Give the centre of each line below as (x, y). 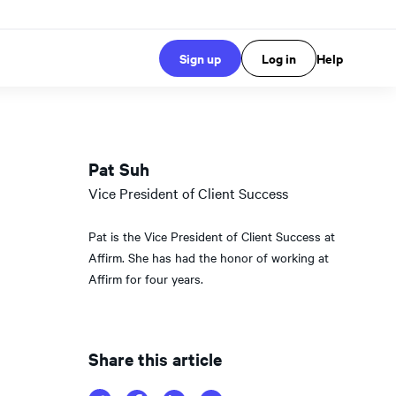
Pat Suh (119, 169)
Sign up (200, 58)
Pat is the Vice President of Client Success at (212, 236)
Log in (279, 58)
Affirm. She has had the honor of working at (209, 257)
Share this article (155, 359)
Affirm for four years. (146, 278)
